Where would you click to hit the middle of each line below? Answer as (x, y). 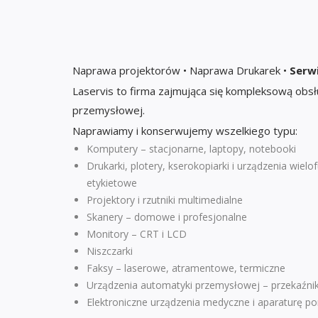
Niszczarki (110, 251)
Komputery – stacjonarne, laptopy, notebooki (191, 148)
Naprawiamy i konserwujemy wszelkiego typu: (185, 130)
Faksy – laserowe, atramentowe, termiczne (186, 268)
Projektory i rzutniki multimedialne (165, 199)
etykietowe (112, 182)
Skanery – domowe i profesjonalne (167, 216)
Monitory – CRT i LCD (137, 234)
